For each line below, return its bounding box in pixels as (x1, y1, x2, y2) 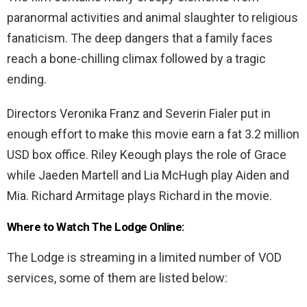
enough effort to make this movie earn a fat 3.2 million (7, 127, 299, 142)
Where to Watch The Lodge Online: (7, 220, 184, 234)
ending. (7, 72, 47, 87)
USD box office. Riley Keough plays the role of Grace (7, 147, 286, 162)
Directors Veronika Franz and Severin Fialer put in (7, 106, 271, 121)
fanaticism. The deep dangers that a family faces (7, 31, 273, 46)
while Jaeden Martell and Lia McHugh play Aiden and (7, 168, 289, 183)
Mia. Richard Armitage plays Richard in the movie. (7, 188, 272, 204)
